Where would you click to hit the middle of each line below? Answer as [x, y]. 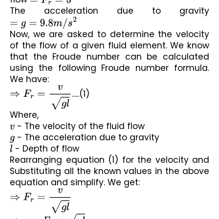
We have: [29, 79]
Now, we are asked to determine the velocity [109, 34]
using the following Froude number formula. [109, 68]
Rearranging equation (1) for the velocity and [109, 160]
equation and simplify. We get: [75, 183]
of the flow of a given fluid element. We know [109, 46]
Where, [24, 115]
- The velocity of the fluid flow [80, 126]
